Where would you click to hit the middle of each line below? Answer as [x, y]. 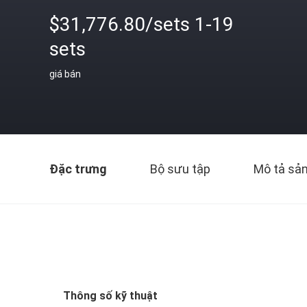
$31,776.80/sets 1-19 [142, 24]
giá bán [65, 74]
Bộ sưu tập [180, 169]
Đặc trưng [78, 169]
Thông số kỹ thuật [110, 296]
